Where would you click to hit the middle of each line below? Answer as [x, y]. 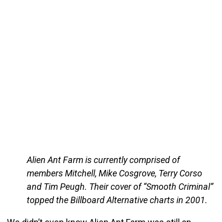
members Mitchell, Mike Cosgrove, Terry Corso [114, 173]
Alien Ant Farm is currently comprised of [103, 160]
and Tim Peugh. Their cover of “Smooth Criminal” [120, 187]
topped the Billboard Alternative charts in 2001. [117, 200]
